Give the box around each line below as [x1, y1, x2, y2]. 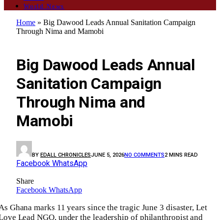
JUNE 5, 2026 [91, 151, 124, 158]
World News [24, 2, 65, 10]
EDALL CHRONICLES [40, 151, 91, 158]
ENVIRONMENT [21, 38, 64, 45]
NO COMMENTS [124, 151, 165, 158]
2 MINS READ [165, 151, 198, 158]
